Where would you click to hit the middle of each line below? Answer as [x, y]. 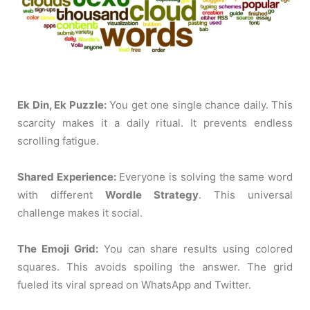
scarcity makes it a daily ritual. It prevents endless [155, 123]
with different [61, 195]
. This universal [246, 195]
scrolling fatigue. [58, 141]
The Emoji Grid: [58, 249]
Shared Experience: [67, 177]
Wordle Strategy [152, 195]
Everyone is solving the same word [204, 177]
